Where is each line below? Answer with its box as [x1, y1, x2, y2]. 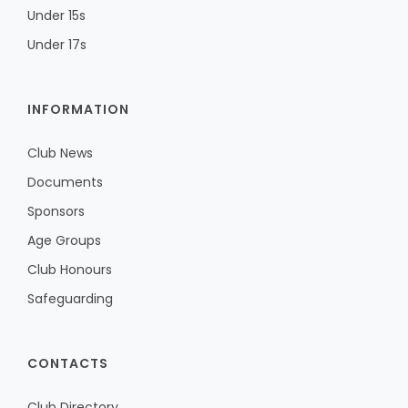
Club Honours [27, 260, 112, 279]
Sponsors [27, 202, 85, 220]
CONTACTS [27, 354, 108, 372]
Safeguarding [27, 290, 113, 308]
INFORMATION [27, 100, 129, 118]
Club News [27, 144, 93, 162]
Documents [27, 173, 103, 191]
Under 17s [27, 36, 87, 54]
